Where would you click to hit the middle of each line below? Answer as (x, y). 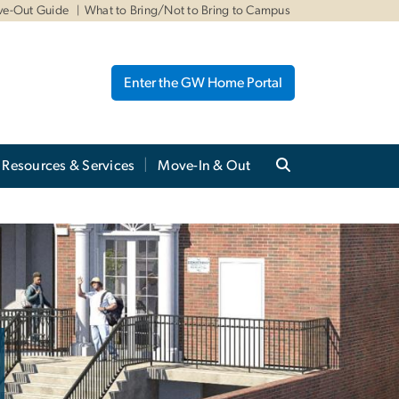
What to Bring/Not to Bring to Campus (187, 11)
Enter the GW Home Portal (203, 83)
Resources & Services (69, 166)
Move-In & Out (204, 166)
